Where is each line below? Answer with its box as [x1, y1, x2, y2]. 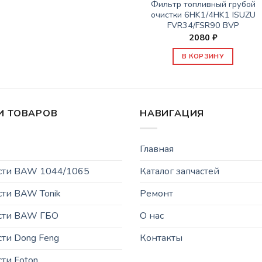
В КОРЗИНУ [182, 51, 225, 61]
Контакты [140, 231, 182, 244]
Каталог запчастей [140, 164, 219, 178]
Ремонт [140, 187, 173, 200]
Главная [140, 142, 174, 156]
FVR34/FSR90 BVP [167, 19, 239, 32]
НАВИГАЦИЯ [140, 107, 205, 120]
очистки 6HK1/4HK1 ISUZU [150, 9, 256, 21]
